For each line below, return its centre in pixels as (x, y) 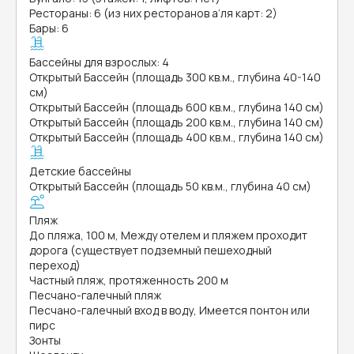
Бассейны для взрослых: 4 (99, 62)
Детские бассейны (80, 171)
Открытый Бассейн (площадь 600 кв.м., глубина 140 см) (177, 107)
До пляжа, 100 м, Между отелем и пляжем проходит (168, 235)
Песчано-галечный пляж (95, 295)
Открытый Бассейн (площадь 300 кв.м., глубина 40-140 (175, 77)
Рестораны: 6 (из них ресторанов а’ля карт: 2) (153, 13)
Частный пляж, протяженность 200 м (129, 280)
